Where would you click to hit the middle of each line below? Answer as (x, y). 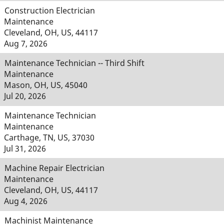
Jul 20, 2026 (25, 96)
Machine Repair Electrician (54, 168)
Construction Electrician (50, 10)
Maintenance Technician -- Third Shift (74, 63)
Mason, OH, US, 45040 (46, 85)
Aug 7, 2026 (26, 43)
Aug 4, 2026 (26, 201)
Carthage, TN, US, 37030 (49, 137)
